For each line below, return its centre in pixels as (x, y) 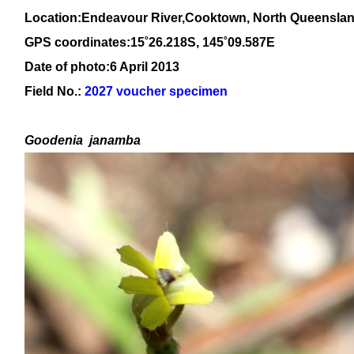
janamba (115, 140)
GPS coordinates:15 (85, 42)
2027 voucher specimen (156, 91)
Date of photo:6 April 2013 (102, 67)
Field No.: (55, 91)
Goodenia (57, 140)
